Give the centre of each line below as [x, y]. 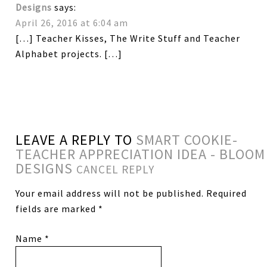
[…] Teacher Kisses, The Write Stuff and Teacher [128, 38]
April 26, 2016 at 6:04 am [72, 22]
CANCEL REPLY [116, 169]
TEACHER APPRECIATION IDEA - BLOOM [141, 154]
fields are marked [57, 208]
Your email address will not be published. [110, 193]
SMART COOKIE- [187, 139]
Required [226, 193]
